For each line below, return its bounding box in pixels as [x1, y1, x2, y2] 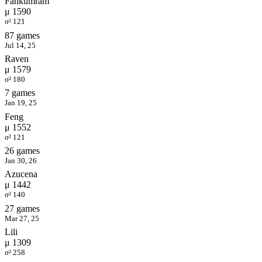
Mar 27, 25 [5, 213, 39, 223]
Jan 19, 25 [5, 98, 37, 108]
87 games [5, 30, 40, 40]
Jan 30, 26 [5, 156, 37, 165]
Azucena [5, 169, 37, 180]
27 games [5, 203, 40, 213]
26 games [5, 145, 40, 156]
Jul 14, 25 [5, 40, 36, 50]
